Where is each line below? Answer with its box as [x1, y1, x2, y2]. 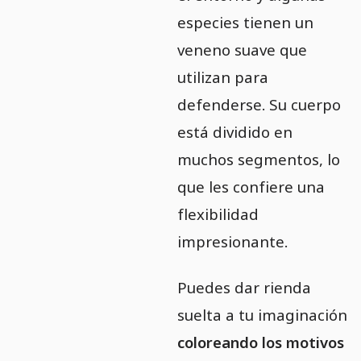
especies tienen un [176, 11, 313, 32]
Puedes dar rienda [176, 276, 311, 297]
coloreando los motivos [176, 331, 344, 352]
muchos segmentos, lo [176, 148, 340, 169]
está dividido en [176, 121, 293, 142]
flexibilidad [176, 203, 259, 224]
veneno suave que [176, 39, 307, 60]
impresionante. [176, 230, 288, 251]
